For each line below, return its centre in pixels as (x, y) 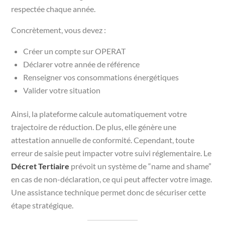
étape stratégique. (42, 205)
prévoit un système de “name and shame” (141, 166)
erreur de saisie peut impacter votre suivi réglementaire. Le (111, 153)
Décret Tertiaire (40, 166)
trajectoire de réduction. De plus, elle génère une (94, 127)
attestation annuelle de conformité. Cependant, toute (103, 140)
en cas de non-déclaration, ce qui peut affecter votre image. (112, 179)
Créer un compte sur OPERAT (75, 51)
